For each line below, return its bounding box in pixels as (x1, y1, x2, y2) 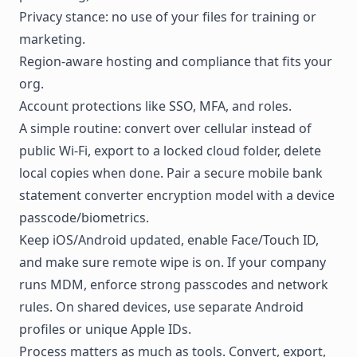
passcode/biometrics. (19, 208, 149, 226)
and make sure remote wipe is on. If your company (19, 253, 326, 271)
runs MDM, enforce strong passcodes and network (19, 275, 328, 293)
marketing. (19, 29, 85, 48)
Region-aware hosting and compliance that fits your (19, 52, 332, 70)
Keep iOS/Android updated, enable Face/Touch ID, (19, 230, 319, 249)
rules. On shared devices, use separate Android (19, 297, 304, 316)
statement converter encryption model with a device (19, 186, 335, 204)
